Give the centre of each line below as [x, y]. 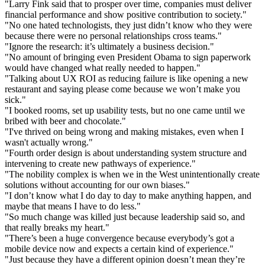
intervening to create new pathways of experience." [100, 163]
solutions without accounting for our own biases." [97, 185]
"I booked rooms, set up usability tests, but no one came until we [125, 110]
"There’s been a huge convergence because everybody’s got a [119, 238]
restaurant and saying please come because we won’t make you [122, 89]
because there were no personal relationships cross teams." [113, 35]
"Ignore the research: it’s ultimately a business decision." [109, 46]
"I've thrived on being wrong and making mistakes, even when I [124, 131]
